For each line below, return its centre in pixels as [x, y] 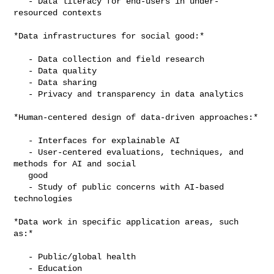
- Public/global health [21, 257]
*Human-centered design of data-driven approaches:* [136, 117]
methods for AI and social [75, 164]
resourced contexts [58, 13]
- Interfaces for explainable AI [21, 140]
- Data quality [21, 71]
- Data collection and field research [21, 59]
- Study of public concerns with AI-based [21, 187]
